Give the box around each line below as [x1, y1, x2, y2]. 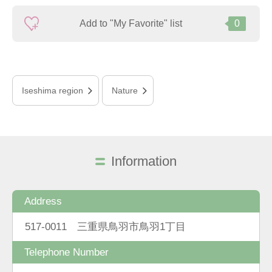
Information [111, 154, 177, 169]
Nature [112, 85, 138, 95]
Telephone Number [24, 245, 109, 258]
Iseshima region [22, 85, 83, 95]
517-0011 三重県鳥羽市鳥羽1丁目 [25, 220, 186, 233]
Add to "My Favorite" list [79, 18, 182, 29]
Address [24, 194, 62, 207]
